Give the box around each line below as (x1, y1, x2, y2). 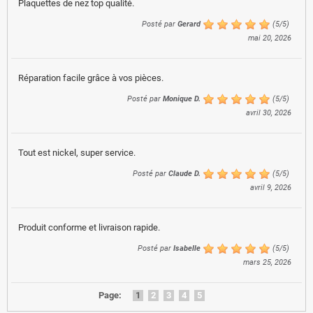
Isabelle (173, 243, 201, 253)
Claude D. (168, 168, 201, 178)
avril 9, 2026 (250, 182, 291, 192)
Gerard (177, 19, 201, 29)
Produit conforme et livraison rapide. (18, 221, 160, 233)
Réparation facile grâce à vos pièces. (18, 72, 163, 83)
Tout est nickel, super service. (18, 147, 136, 158)
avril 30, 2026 (246, 108, 291, 117)
